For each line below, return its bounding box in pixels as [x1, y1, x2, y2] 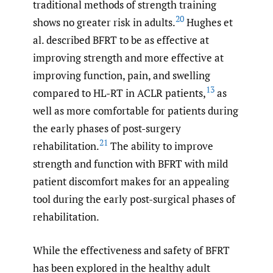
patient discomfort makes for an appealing [33, 174, 229, 189]
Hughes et [184, 15, 233, 30]
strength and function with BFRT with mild [33, 157, 228, 171]
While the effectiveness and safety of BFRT [33, 243, 230, 257]
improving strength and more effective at [33, 51, 224, 65]
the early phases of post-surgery [33, 121, 181, 136]
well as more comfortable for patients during [33, 104, 238, 118]
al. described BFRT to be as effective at [33, 33, 209, 48]
